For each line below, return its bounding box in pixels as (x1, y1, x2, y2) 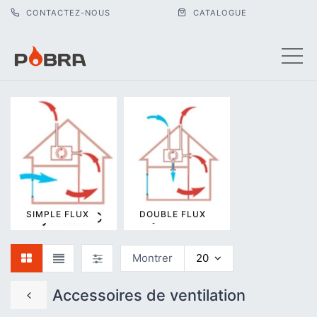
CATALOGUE (190, 8, 247, 18)
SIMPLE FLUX (26, 208, 89, 219)
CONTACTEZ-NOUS (23, 8, 110, 18)
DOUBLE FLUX (139, 208, 206, 219)
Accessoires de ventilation (52, 286, 246, 305)
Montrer (132, 250, 173, 265)
